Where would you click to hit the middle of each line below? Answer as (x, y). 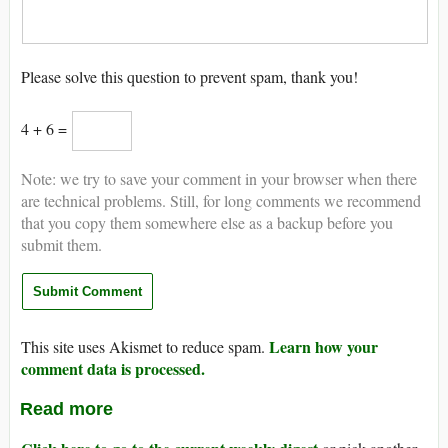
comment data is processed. (113, 369)
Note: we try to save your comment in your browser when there (219, 179)
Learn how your (323, 347)
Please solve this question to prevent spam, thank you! (189, 77)
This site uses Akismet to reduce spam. (145, 347)
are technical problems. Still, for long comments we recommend (221, 201)
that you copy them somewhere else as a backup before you (207, 223)
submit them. (61, 245)
